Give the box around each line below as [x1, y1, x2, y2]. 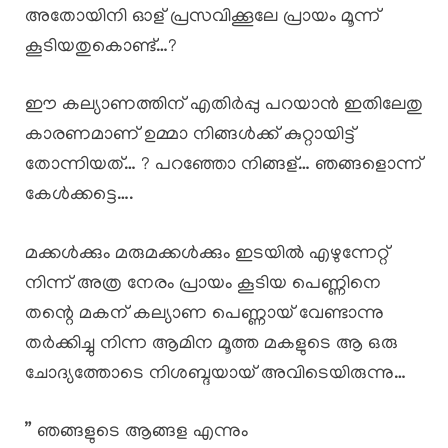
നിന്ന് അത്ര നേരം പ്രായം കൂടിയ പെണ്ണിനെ [25, 273, 381, 295]
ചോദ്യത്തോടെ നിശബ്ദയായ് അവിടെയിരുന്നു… [25, 363, 406, 385]
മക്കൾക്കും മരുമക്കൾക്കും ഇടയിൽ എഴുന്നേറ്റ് [25, 243, 389, 265]
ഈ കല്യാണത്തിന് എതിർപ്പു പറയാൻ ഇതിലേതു [25, 95, 423, 117]
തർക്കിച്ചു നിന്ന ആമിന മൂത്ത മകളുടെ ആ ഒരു [25, 333, 398, 355]
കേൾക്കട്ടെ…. [25, 185, 134, 207]
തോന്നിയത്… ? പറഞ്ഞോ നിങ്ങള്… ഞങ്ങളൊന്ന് [25, 155, 422, 177]
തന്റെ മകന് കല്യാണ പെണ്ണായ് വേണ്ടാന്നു [25, 303, 384, 325]
